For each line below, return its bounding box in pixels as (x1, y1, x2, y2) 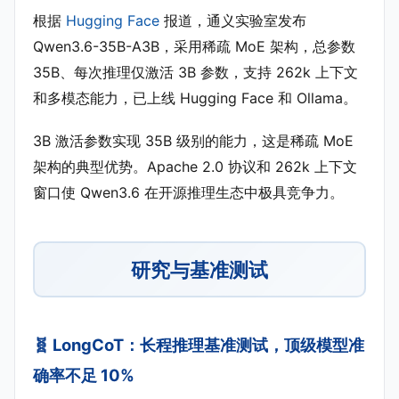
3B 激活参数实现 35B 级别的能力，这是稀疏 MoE (33, 132, 354, 151)
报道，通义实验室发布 (159, 12, 306, 30)
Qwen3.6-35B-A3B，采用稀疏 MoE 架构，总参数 (33, 37, 355, 56)
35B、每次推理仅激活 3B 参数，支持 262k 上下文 (33, 63, 358, 82)
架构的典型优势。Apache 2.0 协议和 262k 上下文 (33, 158, 357, 176)
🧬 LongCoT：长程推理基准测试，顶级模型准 (33, 335, 364, 355)
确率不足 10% (33, 365, 134, 386)
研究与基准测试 (131, 257, 268, 281)
